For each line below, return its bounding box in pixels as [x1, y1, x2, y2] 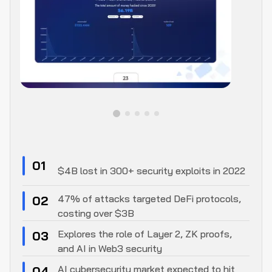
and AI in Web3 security [58, 242, 162, 254]
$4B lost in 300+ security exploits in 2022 [58, 164, 245, 177]
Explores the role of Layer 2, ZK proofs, [58, 227, 232, 240]
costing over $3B [58, 206, 134, 219]
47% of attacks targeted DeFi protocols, [58, 192, 241, 205]
